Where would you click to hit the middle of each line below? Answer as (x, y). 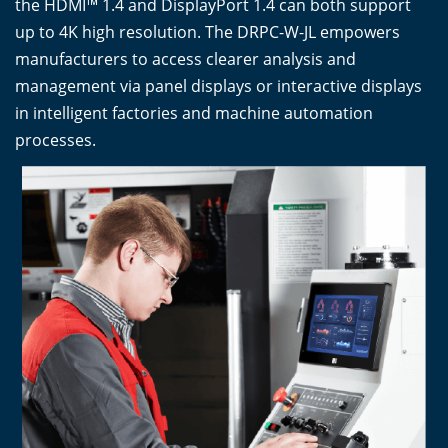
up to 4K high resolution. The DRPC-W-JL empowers (207, 31)
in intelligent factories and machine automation (194, 112)
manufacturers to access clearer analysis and (185, 58)
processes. (55, 139)
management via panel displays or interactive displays (218, 85)
